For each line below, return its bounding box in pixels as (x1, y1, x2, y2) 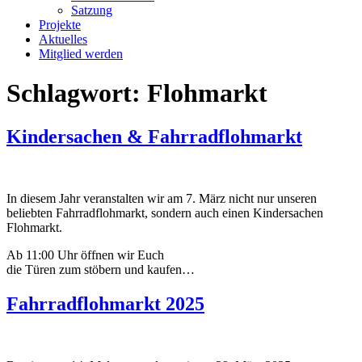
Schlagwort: (6, 78, 147, 108)
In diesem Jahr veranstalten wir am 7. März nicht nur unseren (6, 191, 317, 205)
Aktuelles (39, 32, 87, 46)
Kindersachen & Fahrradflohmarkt (6, 125, 302, 147)
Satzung (71, 3, 112, 17)
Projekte (39, 18, 81, 32)
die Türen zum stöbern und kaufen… (6, 262, 195, 276)
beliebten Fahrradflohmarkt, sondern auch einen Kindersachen (6, 205, 323, 220)
